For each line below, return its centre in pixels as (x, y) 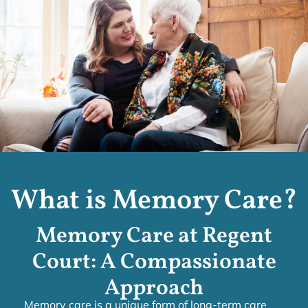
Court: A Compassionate (154, 263)
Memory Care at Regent (154, 237)
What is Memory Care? (154, 202)
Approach (154, 289)
